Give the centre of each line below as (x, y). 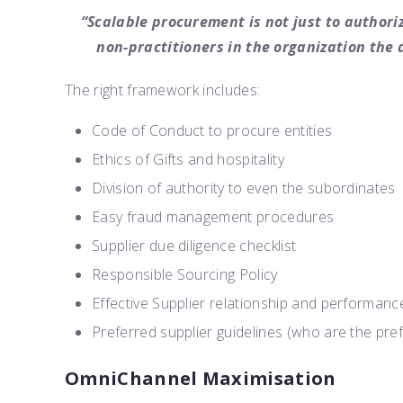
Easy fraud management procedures (213, 217)
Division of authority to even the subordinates (244, 188)
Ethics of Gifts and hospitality (188, 159)
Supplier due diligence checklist (194, 246)
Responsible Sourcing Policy (185, 274)
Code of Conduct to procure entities (212, 130)
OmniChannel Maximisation (201, 378)
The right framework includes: (163, 90)
